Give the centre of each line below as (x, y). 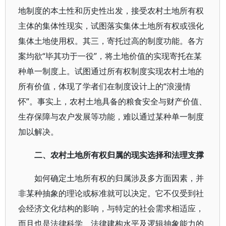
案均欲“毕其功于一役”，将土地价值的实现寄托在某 (110, 56)
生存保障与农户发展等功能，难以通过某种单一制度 (111, 117)
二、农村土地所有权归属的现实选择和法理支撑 (119, 155)
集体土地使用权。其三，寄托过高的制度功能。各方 (111, 41)
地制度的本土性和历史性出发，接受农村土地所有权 (111, 11)
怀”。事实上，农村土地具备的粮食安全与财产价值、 (112, 101)
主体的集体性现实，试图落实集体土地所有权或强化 (111, 26)
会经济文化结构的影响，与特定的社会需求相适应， (111, 208)
